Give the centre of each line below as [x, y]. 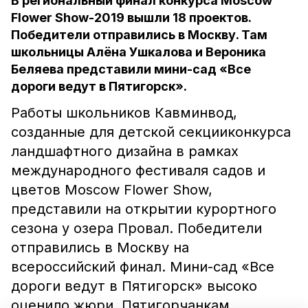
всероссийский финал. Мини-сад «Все [143, 267]
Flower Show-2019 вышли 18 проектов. [131, 18]
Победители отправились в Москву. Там [139, 35]
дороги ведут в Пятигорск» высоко [134, 286]
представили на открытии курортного [144, 209]
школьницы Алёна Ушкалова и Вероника [139, 52]
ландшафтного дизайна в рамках [125, 151]
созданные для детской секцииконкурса [151, 132]
